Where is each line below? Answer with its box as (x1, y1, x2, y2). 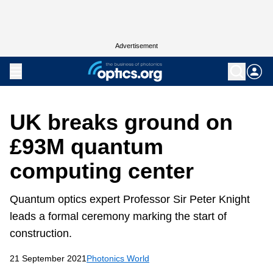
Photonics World (87, 253, 149, 263)
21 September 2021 (10, 253, 87, 263)
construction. (10, 227, 72, 239)
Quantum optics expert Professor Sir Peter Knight (10, 193, 250, 205)
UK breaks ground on (10, 110, 233, 135)
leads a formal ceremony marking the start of (10, 210, 227, 222)
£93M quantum (10, 134, 163, 159)
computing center (10, 158, 194, 183)
